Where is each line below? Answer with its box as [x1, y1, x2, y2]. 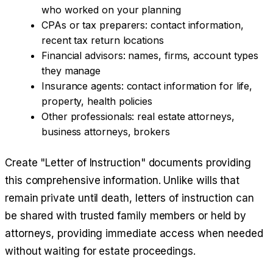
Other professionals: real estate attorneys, [41, 110, 235, 123]
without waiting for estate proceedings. [5, 245, 196, 258]
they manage [41, 65, 101, 77]
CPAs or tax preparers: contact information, [41, 19, 244, 32]
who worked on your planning [41, 4, 181, 16]
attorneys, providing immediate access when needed [5, 227, 264, 240]
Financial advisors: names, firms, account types [41, 49, 259, 62]
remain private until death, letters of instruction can [5, 192, 254, 205]
